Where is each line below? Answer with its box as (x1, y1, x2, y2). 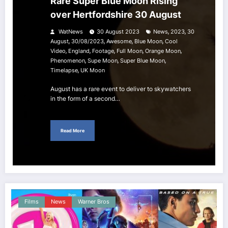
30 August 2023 (97, 28, 139, 36)
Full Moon (117, 48, 142, 55)
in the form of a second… (50, 95, 120, 103)
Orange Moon (145, 48, 181, 55)
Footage (92, 48, 114, 55)
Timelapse (50, 67, 78, 74)
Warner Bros (78, 198, 109, 206)
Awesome (106, 38, 132, 45)
